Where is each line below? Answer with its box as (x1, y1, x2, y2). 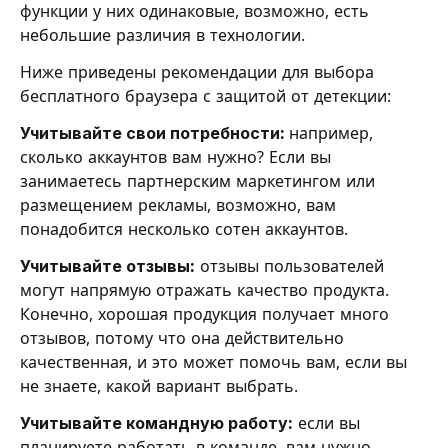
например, (289, 122, 373, 143)
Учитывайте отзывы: (20, 255, 195, 276)
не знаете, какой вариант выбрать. (20, 375, 298, 396)
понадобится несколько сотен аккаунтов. (20, 218, 348, 239)
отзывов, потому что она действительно (20, 327, 344, 348)
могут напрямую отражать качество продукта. (20, 279, 389, 300)
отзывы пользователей (195, 255, 384, 276)
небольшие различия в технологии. (20, 25, 305, 46)
